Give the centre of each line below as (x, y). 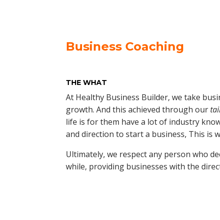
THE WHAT (87, 82)
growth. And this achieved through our (138, 109)
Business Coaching (125, 46)
